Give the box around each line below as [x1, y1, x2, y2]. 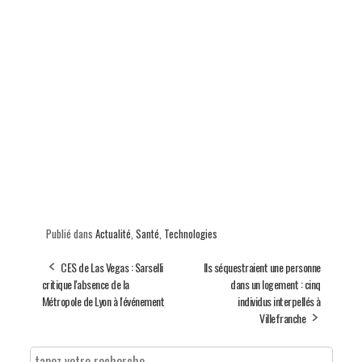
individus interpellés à [238, 292, 321, 309]
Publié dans [45, 225, 95, 242]
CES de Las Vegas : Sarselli [61, 258, 163, 276]
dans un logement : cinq [230, 275, 321, 293]
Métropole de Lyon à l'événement [41, 292, 164, 309]
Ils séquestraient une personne [203, 258, 321, 276]
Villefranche [259, 309, 305, 326]
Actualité [95, 225, 131, 242]
